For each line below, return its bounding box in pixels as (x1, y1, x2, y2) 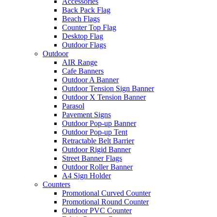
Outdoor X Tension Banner (62, 93, 146, 101)
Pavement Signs (62, 110, 111, 119)
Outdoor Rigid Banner (62, 145, 131, 154)
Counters (43, 180, 70, 188)
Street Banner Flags (62, 154, 122, 162)
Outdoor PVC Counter (62, 206, 132, 215)
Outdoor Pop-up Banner (62, 119, 136, 127)
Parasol (62, 102, 84, 110)
